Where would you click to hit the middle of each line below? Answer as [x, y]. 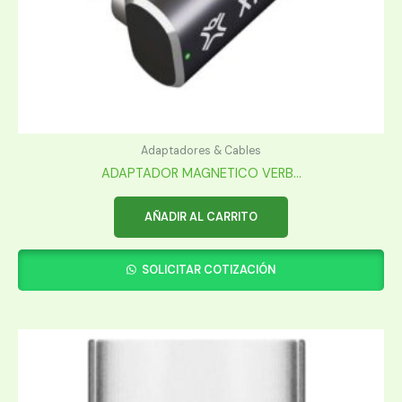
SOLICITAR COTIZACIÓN [208, 269]
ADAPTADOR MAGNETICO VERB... [201, 174]
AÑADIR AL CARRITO [201, 217]
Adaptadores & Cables [201, 151]
